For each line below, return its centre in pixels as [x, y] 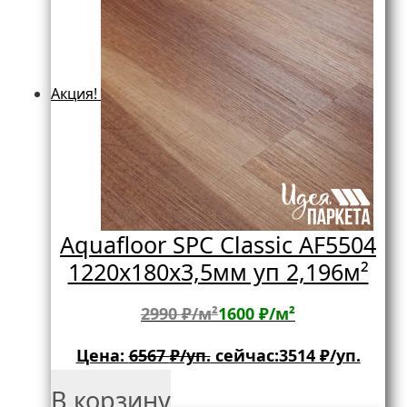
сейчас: [244, 356]
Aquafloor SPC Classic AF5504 [218, 245]
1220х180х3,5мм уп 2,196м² [218, 272]
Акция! [74, 93]
